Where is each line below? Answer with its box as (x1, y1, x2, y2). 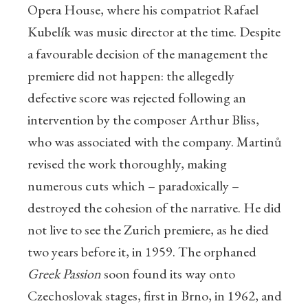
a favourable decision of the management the (27, 45, 267, 63)
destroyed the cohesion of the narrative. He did (27, 199, 281, 217)
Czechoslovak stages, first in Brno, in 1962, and (27, 287, 282, 305)
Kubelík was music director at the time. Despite (27, 23, 280, 41)
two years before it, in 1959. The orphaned (27, 243, 256, 261)
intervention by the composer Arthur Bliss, (27, 111, 259, 129)
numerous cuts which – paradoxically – (27, 177, 239, 195)
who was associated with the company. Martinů (27, 133, 282, 151)
